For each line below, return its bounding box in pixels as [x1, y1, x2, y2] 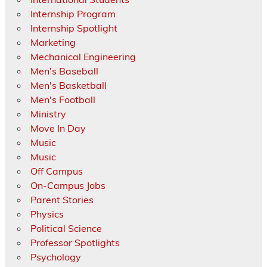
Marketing [30, 36, 76, 49]
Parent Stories [30, 194, 94, 206]
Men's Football [30, 94, 95, 106]
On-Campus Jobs [30, 179, 105, 192]
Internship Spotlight [30, 22, 117, 35]
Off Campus [30, 165, 83, 178]
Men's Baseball [30, 65, 98, 77]
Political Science [30, 222, 102, 235]
